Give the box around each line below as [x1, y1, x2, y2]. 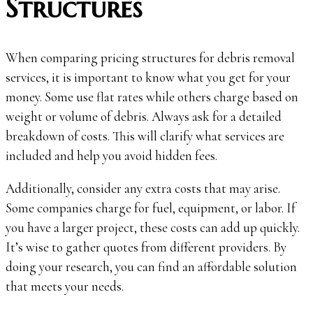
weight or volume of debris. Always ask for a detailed [6, 108, 282, 125]
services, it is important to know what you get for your [6, 69, 291, 86]
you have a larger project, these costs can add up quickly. [6, 219, 300, 236]
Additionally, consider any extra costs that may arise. [6, 180, 280, 197]
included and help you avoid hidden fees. [6, 147, 217, 164]
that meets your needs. [6, 278, 124, 295]
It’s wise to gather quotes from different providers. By [6, 239, 286, 256]
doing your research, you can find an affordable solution [6, 259, 297, 275]
